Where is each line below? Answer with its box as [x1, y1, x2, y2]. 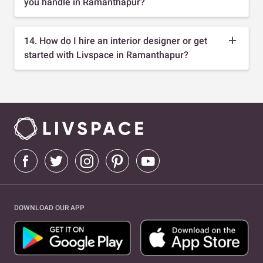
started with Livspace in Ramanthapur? [24, 49, 188, 60]
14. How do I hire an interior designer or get [24, 35, 207, 46]
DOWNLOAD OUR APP [14, 204, 85, 213]
